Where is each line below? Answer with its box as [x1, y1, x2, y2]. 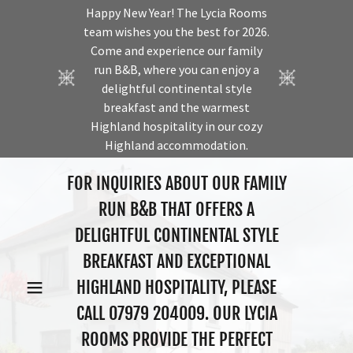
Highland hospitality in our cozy [91, 118, 262, 134]
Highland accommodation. [105, 137, 248, 153]
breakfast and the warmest [103, 99, 250, 115]
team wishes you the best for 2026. [84, 24, 269, 39]
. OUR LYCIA [204, 303, 277, 324]
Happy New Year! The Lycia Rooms [86, 5, 267, 20]
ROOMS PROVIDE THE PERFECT [80, 329, 273, 350]
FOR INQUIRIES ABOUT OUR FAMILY [66, 173, 287, 194]
